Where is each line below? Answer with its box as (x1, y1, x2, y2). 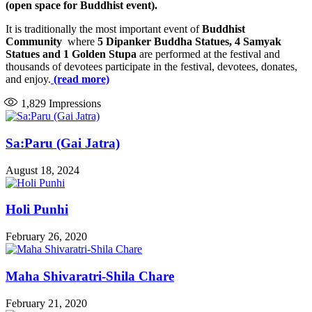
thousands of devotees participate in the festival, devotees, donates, (6, 61, 297, 73)
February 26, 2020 (6, 231, 87, 243)
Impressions (46, 97, 101, 110)
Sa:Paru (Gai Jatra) (6, 135, 120, 150)
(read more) (51, 73, 109, 86)
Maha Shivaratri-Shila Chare (6, 268, 174, 283)
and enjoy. (6, 73, 51, 86)
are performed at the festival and (136, 48, 280, 61)
